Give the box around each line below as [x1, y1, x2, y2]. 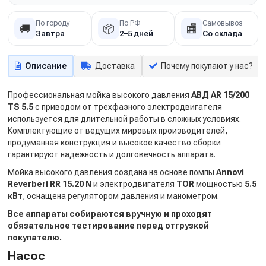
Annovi [216, 167, 244, 177]
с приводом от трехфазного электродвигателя [33, 102, 222, 112]
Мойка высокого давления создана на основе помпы [8, 167, 216, 177]
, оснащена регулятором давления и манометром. [23, 191, 219, 201]
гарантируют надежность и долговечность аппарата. [8, 150, 216, 159]
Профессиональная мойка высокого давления [8, 90, 191, 100]
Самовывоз [202, 18, 243, 27]
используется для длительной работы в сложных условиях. [8, 114, 241, 123]
